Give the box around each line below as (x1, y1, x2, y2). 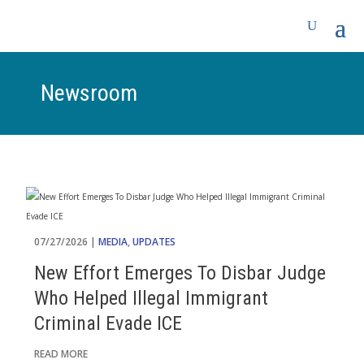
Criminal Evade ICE (34, 312, 182, 335)
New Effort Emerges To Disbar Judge (34, 262, 326, 284)
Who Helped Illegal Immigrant (34, 287, 268, 310)
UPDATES (132, 235, 175, 249)
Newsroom (41, 80, 137, 106)
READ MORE (34, 347, 88, 361)
